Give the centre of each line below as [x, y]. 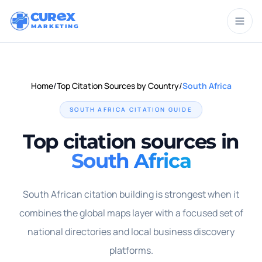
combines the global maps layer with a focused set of [131, 213]
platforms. [131, 250]
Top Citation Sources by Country [118, 86]
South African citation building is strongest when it [131, 194]
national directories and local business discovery [131, 232]
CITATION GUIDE [159, 109]
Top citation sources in [131, 142]
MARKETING [54, 26]
